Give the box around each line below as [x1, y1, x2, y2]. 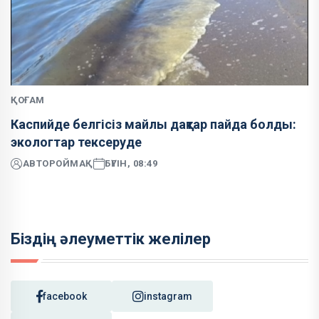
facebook [42, 290, 87, 302]
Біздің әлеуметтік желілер [11, 229, 211, 248]
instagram [144, 290, 192, 302]
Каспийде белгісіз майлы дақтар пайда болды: [11, 116, 296, 132]
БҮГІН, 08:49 [105, 158, 158, 169]
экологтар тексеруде [11, 134, 142, 150]
